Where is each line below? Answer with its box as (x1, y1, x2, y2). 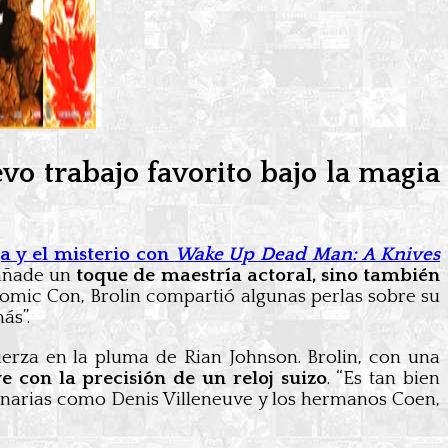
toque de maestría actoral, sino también (76, 264, 441, 286)
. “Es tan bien (326, 367, 441, 389)
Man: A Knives (306, 243, 441, 265)
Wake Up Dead (174, 243, 307, 265)
